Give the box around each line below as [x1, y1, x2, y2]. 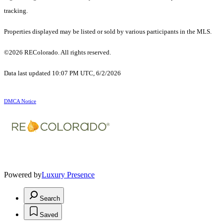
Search [40, 195, 60, 203]
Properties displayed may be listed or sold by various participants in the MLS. [4, 28, 212, 36]
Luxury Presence [42, 170, 95, 179]
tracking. [4, 7, 28, 15]
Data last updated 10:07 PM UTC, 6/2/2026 [4, 69, 121, 77]
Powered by [4, 170, 42, 179]
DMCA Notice [4, 99, 36, 105]
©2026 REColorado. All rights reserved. [4, 49, 112, 56]
